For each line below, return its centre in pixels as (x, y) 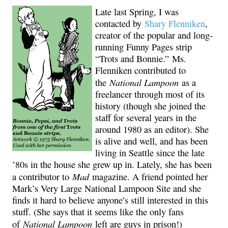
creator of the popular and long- (154, 35)
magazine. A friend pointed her (148, 177)
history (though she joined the (150, 106)
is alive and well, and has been (151, 141)
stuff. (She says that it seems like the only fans (98, 212)
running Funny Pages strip (144, 47)
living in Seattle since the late (150, 153)
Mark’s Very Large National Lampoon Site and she (107, 189)
